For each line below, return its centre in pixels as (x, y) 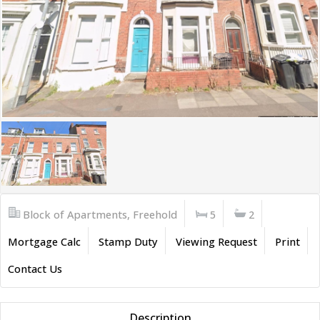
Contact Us (35, 269)
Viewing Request (216, 241)
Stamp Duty (128, 241)
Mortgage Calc (44, 241)
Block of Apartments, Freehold (100, 214)
